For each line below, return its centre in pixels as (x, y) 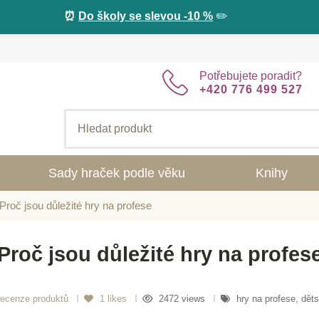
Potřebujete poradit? (251, 76)
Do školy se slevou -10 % (146, 16)
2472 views (183, 298)
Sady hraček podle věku (117, 173)
